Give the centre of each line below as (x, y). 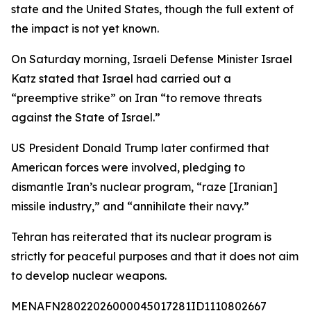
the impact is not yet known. (85, 28)
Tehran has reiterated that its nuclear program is (141, 237)
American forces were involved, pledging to (128, 167)
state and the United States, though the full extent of (152, 9)
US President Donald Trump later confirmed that (140, 148)
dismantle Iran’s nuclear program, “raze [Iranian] (144, 187)
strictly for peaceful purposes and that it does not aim (155, 256)
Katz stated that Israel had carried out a (121, 78)
